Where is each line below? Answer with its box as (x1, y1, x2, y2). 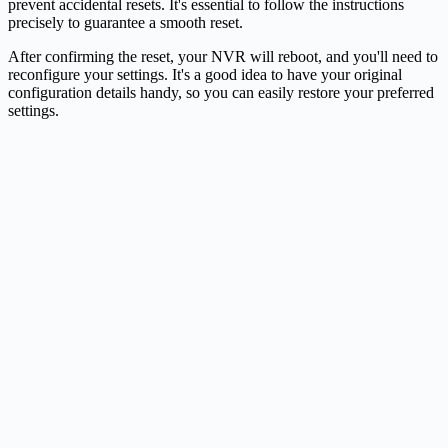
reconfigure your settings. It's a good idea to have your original (8, 65, 402, 83)
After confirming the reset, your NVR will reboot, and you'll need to (8, 47, 438, 65)
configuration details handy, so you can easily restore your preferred (8, 83, 434, 101)
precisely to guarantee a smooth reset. (8, 13, 243, 31)
